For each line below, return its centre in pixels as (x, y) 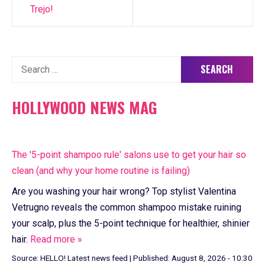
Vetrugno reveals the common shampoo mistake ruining (127, 208)
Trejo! (42, 9)
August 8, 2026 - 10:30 (212, 258)
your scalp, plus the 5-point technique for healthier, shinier (131, 224)
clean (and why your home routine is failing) (101, 171)
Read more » (56, 240)
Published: (152, 258)
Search (26, 64)
